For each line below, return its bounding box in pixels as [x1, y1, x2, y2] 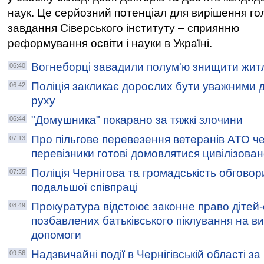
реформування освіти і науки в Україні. [8, 37, 212, 49]
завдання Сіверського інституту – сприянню [8, 22, 239, 34]
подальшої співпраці [31, 181, 138, 193]
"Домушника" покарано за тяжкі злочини [31, 114, 243, 126]
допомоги [31, 229, 81, 241]
